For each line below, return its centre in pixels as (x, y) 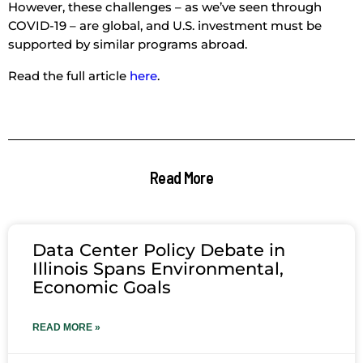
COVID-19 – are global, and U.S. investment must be (165, 26)
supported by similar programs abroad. (128, 45)
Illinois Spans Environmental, (158, 269)
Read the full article (69, 76)
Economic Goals (102, 288)
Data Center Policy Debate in (159, 250)
